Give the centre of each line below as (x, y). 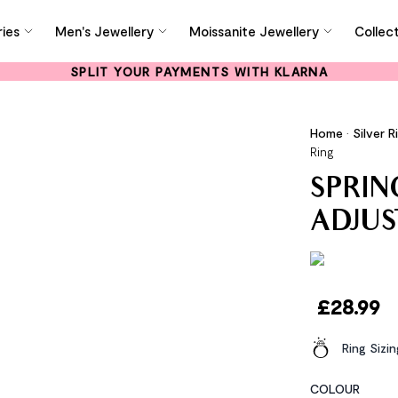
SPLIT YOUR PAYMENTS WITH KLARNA (199, 72)
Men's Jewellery (105, 31)
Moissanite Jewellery (255, 31)
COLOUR (334, 389)
